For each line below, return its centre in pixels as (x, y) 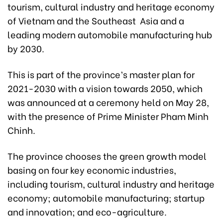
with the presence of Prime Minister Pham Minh (108, 116)
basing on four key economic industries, (92, 170)
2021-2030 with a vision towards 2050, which (105, 88)
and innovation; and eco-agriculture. (87, 212)
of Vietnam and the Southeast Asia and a (96, 20)
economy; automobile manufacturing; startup (106, 198)
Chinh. (21, 130)
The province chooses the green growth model (107, 156)
